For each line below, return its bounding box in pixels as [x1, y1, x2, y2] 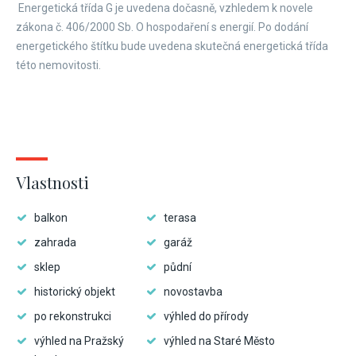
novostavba [164, 285, 222, 298]
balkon [34, 211, 68, 224]
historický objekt [34, 285, 115, 298]
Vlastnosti [16, 172, 89, 193]
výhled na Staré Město [164, 335, 275, 347]
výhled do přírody [164, 310, 249, 323]
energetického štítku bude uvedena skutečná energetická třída [16, 40, 328, 52]
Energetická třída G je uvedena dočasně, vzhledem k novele [16, 2, 313, 14]
